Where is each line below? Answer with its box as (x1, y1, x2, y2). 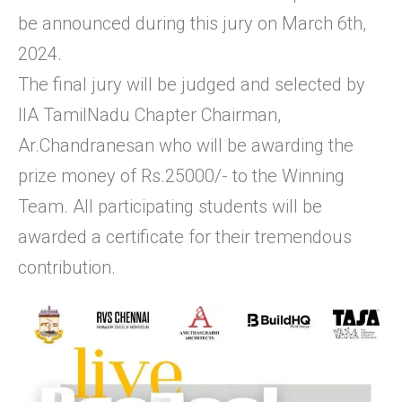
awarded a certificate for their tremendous (18, 225, 352, 248)
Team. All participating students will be (18, 195, 322, 217)
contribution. (18, 256, 120, 278)
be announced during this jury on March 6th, (18, 12, 366, 34)
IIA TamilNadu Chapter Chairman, (18, 103, 281, 126)
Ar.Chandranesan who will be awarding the (18, 134, 354, 156)
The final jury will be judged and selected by (18, 73, 365, 95)
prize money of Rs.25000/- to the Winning (18, 164, 345, 187)
